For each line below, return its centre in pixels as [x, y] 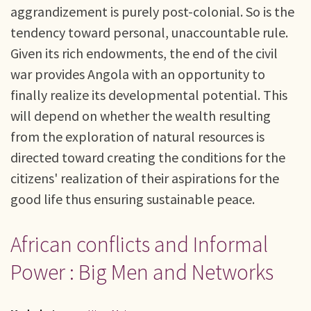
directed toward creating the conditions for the [148, 157]
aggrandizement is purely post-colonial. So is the [152, 11]
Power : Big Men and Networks [142, 272]
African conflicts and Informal [139, 244]
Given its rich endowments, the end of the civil [144, 53]
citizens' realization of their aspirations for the [145, 178]
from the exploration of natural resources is [137, 136]
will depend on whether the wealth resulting [141, 116]
